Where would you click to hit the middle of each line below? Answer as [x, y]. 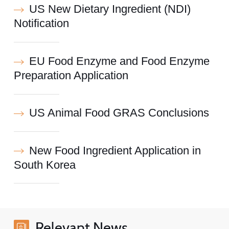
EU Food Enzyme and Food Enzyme [119, 61]
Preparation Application [71, 75]
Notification [41, 24]
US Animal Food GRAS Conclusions [119, 113]
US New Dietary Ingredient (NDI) [110, 9]
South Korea [44, 165]
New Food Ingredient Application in [115, 151]
